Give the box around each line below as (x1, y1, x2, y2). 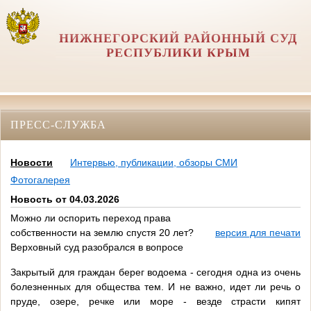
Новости (10, 157, 53, 169)
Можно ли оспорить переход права (10, 212, 171, 224)
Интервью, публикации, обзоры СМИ (70, 157, 237, 169)
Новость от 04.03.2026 (10, 194, 119, 205)
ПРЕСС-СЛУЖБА (10, 118, 106, 131)
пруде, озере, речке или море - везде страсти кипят (10, 296, 301, 308)
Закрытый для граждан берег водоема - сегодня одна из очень (10, 267, 301, 278)
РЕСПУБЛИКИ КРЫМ (106, 46, 251, 60)
